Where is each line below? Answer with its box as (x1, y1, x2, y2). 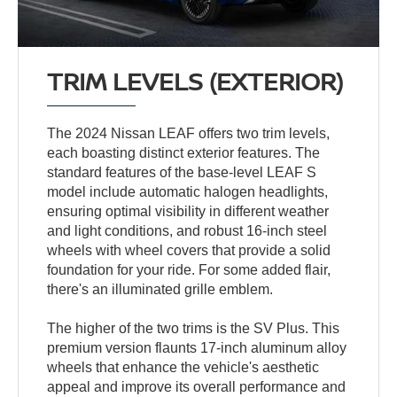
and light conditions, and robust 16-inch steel (47, 223, 328, 239)
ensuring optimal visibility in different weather (47, 204, 330, 220)
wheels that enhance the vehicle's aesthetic (47, 360, 320, 376)
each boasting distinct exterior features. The (47, 145, 321, 161)
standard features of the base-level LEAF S (47, 165, 317, 181)
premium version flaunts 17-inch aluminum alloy (47, 340, 347, 356)
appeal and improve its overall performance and (47, 379, 346, 395)
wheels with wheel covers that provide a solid (47, 243, 331, 259)
